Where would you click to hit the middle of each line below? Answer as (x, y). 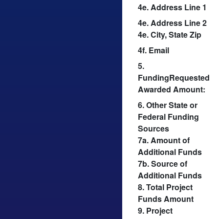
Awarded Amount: (172, 89)
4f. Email (153, 50)
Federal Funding (168, 116)
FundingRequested (174, 77)
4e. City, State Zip (170, 34)
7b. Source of (163, 163)
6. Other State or (168, 105)
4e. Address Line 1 (172, 7)
